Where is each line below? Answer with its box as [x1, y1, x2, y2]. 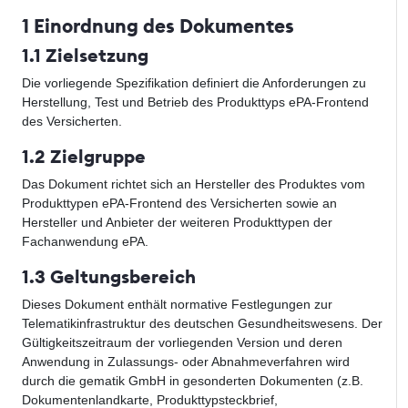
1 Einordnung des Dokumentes [22, 14, 294, 39]
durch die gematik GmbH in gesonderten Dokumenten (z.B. [22, 373, 363, 389]
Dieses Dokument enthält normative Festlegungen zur [22, 297, 332, 312]
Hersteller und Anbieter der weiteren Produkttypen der [22, 215, 332, 230]
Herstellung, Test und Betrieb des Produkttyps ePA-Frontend [22, 95, 369, 110]
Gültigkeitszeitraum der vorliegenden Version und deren [22, 335, 342, 351]
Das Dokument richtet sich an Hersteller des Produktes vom [22, 177, 365, 192]
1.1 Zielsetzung [22, 44, 148, 67]
